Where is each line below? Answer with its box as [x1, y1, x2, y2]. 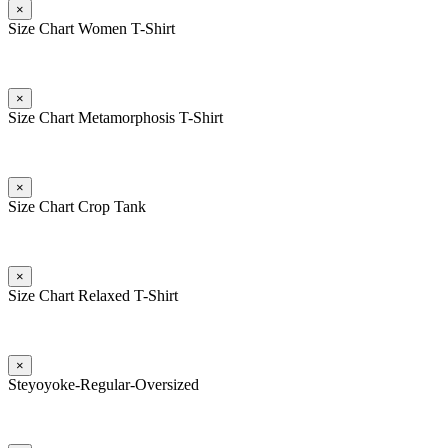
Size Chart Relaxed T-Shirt [8, 287, 178, 305]
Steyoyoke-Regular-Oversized [8, 376, 199, 394]
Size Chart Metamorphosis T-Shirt [8, 109, 223, 127]
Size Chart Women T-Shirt [8, 20, 175, 38]
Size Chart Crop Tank [8, 198, 146, 216]
